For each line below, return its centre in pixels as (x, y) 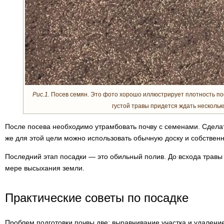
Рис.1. (41, 94)
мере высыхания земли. (45, 168)
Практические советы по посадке (97, 198)
